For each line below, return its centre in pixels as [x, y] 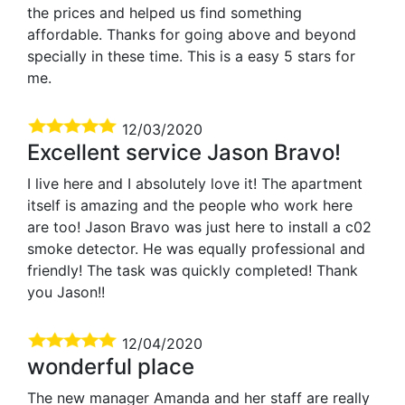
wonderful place [111, 366]
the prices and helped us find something [165, 12]
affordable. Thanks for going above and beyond [192, 34]
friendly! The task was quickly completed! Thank [193, 270]
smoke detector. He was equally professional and [196, 248]
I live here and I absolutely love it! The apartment [195, 183]
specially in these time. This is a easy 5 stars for [191, 56]
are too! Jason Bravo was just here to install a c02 [199, 226]
